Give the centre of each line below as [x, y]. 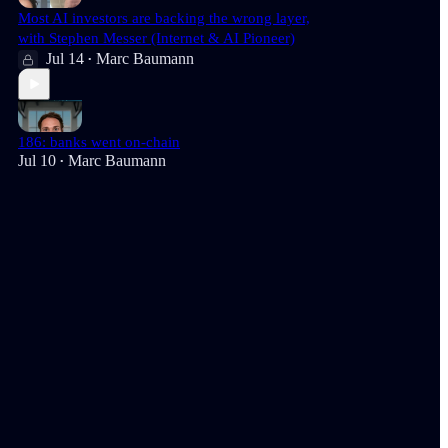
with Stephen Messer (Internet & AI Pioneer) [156, 38]
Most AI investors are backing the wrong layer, [164, 18]
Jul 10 [37, 160]
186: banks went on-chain [99, 142]
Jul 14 [65, 58]
